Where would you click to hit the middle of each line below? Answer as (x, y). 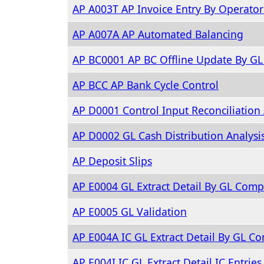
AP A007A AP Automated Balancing (158, 34)
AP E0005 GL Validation (130, 212)
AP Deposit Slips (112, 161)
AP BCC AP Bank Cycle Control (146, 85)
